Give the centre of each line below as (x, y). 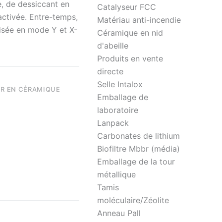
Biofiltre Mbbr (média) (139, 149)
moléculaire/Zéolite (133, 200)
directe (110, 71)
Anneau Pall (119, 213)
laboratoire (118, 110)
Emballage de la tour (136, 162)
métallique (116, 174)
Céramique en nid (130, 33)
